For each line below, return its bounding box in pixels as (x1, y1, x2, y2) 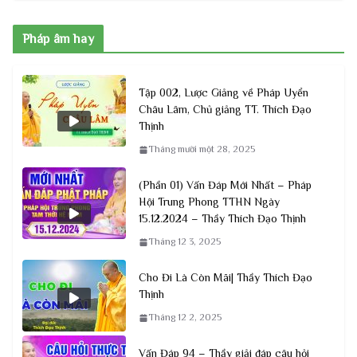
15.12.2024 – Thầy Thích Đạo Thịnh (139, 212, 306, 226)
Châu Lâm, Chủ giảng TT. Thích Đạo (139, 103, 312, 116)
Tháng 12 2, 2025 (148, 312, 222, 324)
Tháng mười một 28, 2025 (148, 143, 255, 155)
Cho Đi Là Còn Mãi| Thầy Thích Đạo (139, 271, 312, 284)
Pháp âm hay (22, 32, 94, 47)
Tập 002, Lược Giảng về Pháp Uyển (139, 86, 308, 100)
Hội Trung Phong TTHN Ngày (139, 195, 280, 209)
